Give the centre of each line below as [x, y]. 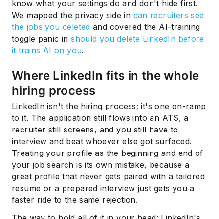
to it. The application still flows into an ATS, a [100, 118]
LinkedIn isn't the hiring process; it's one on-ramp [109, 106]
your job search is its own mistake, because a [101, 165]
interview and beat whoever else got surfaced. [102, 142]
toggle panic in [42, 38]
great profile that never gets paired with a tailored [108, 177]
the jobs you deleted [51, 27]
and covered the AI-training [145, 27]
